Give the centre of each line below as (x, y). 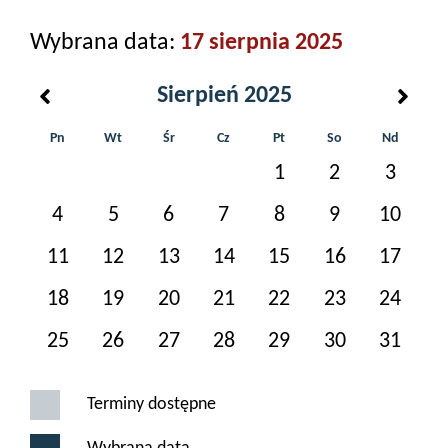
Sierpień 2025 (224, 96)
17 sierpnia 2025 (261, 42)
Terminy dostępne (151, 404)
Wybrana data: (105, 42)
